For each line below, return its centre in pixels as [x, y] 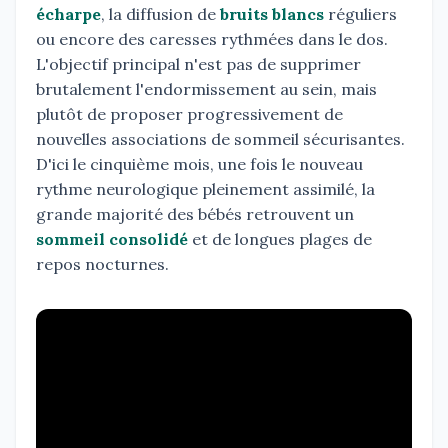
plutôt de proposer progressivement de [189, 114]
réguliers [360, 14]
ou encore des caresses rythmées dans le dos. [212, 39]
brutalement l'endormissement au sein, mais [206, 89]
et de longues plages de [280, 239]
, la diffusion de [160, 14]
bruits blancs [272, 14]
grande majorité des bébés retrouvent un [195, 214]
